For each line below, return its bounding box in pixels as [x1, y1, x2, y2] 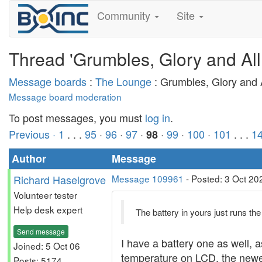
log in [145, 110, 170, 125]
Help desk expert [13, 203, 82, 216]
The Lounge [95, 74, 151, 89]
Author [12, 151, 46, 166]
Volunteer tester [13, 188, 77, 201]
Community [96, 8, 153, 23]
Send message [17, 226, 65, 236]
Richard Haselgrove [13, 172, 106, 187]
